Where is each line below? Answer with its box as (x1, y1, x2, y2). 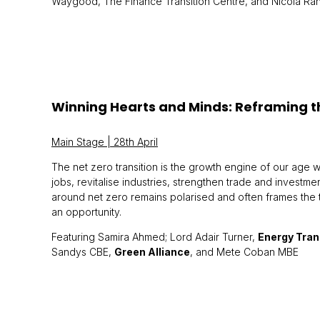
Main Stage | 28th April (51, 136, 158, 148)
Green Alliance (114, 246, 190, 258)
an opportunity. (51, 206, 121, 218)
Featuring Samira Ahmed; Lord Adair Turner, (51, 231, 258, 243)
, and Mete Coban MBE (190, 246, 299, 258)
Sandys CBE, (51, 246, 114, 258)
